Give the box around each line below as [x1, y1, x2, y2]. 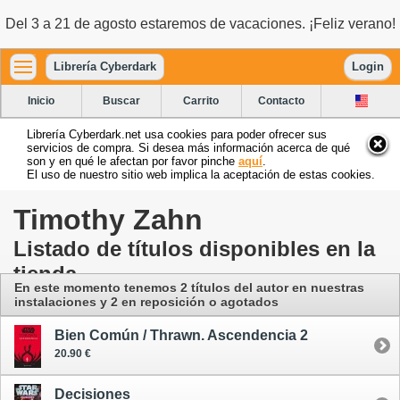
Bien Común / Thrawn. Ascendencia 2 [54, 327, 308, 343]
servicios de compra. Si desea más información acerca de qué [27, 140, 350, 154]
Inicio [28, 94, 55, 107]
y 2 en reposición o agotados [96, 294, 279, 309]
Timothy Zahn [13, 203, 203, 236]
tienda [13, 261, 77, 286]
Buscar [102, 94, 140, 107]
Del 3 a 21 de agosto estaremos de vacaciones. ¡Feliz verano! [4, 16, 396, 31]
